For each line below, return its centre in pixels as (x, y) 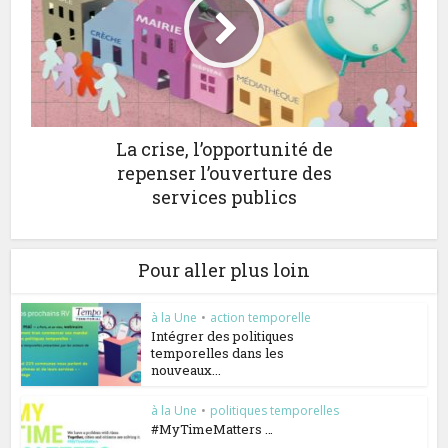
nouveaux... (186, 370)
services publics (224, 197)
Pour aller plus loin (224, 270)
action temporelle (261, 317)
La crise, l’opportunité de (224, 149)
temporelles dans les (218, 353)
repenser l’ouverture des (224, 173)
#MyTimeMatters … (212, 428)
